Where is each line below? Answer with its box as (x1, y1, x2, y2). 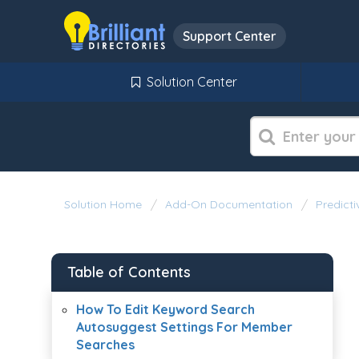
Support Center (183, 28, 277, 45)
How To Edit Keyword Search (76, 301, 255, 317)
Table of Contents (67, 262, 191, 281)
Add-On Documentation (165, 196, 292, 212)
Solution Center (143, 73, 238, 90)
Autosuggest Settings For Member (76, 318, 292, 335)
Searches (76, 336, 135, 353)
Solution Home (64, 196, 145, 212)
